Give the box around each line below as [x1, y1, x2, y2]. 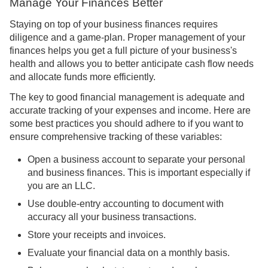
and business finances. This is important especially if [28, 167, 250, 178]
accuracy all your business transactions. [28, 212, 196, 223]
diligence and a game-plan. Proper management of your [10, 32, 245, 43]
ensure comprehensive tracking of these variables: [10, 132, 222, 142]
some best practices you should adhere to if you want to [10, 118, 243, 129]
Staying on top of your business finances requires [10, 19, 218, 30]
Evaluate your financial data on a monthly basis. [28, 248, 230, 258]
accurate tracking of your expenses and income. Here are [10, 105, 251, 116]
